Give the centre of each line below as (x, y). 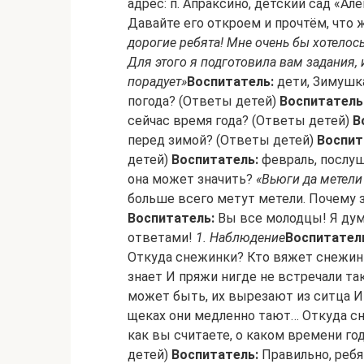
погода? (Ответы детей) (204, 101)
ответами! (162, 238)
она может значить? (192, 179)
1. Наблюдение (240, 238)
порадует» (157, 82)
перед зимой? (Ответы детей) (222, 140)
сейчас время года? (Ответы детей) (240, 121)
